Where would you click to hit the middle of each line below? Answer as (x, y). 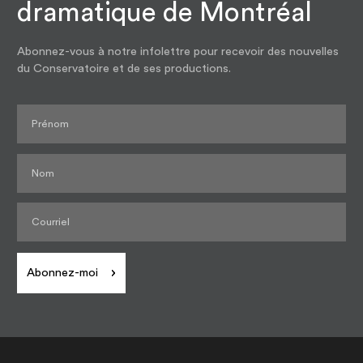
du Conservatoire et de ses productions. (124, 68)
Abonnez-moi (63, 273)
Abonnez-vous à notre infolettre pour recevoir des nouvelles (178, 51)
